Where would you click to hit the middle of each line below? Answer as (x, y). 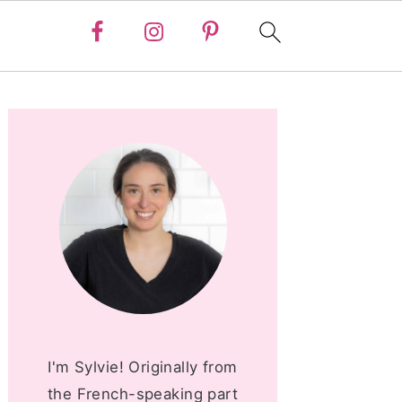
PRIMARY (73, 106)
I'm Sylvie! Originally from (143, 367)
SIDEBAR (70, 135)
